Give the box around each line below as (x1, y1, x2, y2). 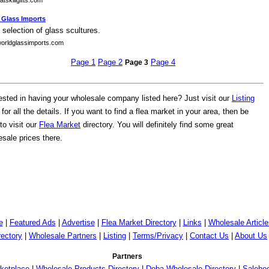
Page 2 (98, 58, 122, 67)
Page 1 (71, 58, 95, 67)
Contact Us (190, 231, 229, 240)
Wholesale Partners (29, 231, 97, 240)
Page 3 (125, 58, 148, 67)
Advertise (61, 218, 95, 227)
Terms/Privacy (133, 231, 183, 240)
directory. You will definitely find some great (80, 119, 234, 129)
